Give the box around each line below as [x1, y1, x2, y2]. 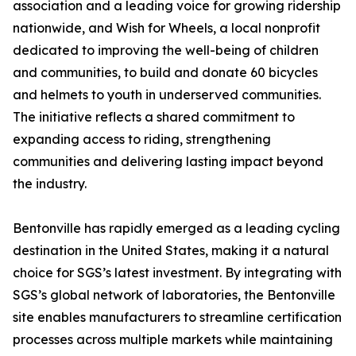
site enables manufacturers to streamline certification [13, 309, 342, 326]
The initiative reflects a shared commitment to [13, 109, 295, 126]
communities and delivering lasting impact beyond [13, 153, 323, 170]
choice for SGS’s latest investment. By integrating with [13, 265, 342, 281]
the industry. [13, 176, 87, 192]
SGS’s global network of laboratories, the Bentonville [13, 287, 335, 304]
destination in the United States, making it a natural [13, 242, 329, 259]
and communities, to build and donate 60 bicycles [13, 64, 318, 81]
